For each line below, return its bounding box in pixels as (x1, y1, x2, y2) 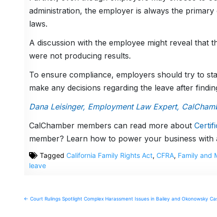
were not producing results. (29, 51, 131, 61)
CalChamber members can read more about (29, 121, 194, 131)
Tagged (37, 151, 66, 160)
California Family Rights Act (66, 151, 153, 160)
